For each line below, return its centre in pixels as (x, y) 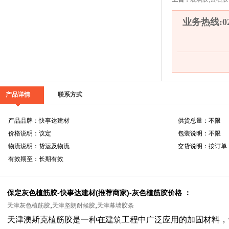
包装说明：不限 (199, 133)
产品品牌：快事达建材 (39, 121)
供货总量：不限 (199, 121)
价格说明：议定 (30, 133)
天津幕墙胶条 (116, 205)
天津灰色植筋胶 (29, 205)
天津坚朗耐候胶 (74, 205)
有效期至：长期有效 (36, 159)
